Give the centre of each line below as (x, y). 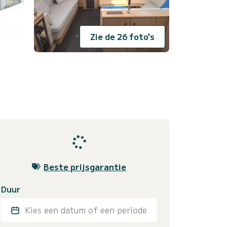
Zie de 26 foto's (122, 37)
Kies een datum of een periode (86, 210)
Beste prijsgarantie (85, 166)
